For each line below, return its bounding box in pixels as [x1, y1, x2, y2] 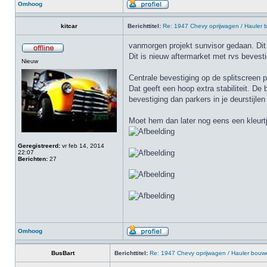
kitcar [61, 23, 77, 29]
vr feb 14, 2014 [60, 142, 104, 149]
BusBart [51, 250, 74, 256]
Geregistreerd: [18, 142, 60, 149]
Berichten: [18, 156, 48, 162]
